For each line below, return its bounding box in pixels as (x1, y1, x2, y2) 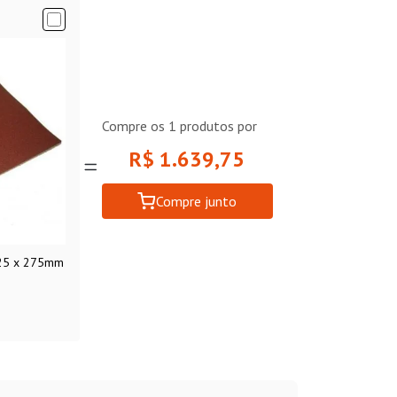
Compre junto (156, 191, 237, 210)
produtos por (175, 116, 257, 135)
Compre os (101, 116, 168, 135)
